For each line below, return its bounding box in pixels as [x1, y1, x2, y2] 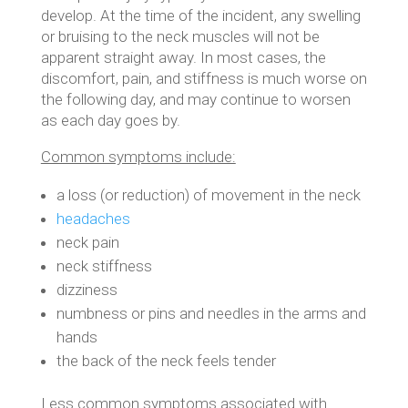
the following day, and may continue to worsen [40, 90, 351, 108]
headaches [56, 209, 130, 228]
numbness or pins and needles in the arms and [56, 304, 366, 322]
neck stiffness [56, 257, 152, 275]
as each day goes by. [40, 111, 180, 129]
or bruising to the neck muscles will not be [40, 27, 320, 46]
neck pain [56, 233, 119, 251]
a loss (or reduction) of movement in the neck [56, 186, 361, 204]
